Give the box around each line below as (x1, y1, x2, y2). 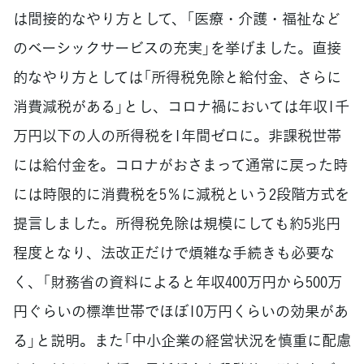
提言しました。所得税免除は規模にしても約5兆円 (13, 212, 340, 235)
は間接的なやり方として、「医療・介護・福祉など (13, 7, 340, 30)
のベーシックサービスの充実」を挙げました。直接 (13, 37, 341, 59)
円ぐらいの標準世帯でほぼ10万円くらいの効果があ (13, 300, 349, 323)
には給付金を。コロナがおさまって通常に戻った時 (13, 154, 348, 176)
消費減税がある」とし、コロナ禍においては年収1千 (13, 95, 349, 118)
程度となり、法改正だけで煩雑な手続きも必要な (13, 241, 335, 264)
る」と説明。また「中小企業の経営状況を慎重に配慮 (13, 329, 351, 352)
